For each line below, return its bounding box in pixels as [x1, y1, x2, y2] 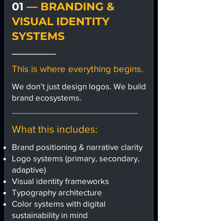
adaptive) [12, 165, 46, 174]
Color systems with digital [12, 199, 106, 208]
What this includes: [12, 123, 98, 135]
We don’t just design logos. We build [12, 81, 146, 91]
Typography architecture [12, 187, 102, 197]
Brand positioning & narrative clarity [12, 142, 143, 151]
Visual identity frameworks [12, 176, 109, 185]
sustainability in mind [12, 210, 88, 220]
